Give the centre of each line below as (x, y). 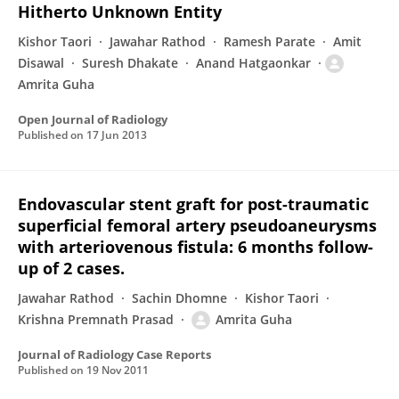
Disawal (41, 63)
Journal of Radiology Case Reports (114, 354)
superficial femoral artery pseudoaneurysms (197, 225)
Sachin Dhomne (179, 298)
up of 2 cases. (71, 268)
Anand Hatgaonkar (253, 63)
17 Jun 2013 (117, 135)
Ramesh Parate (269, 41)
